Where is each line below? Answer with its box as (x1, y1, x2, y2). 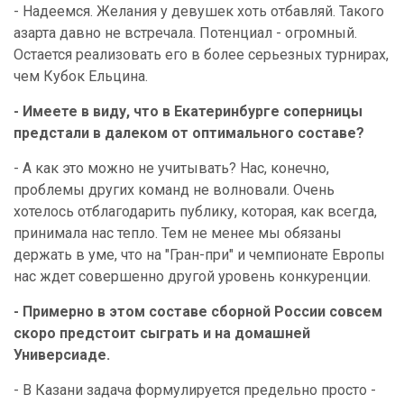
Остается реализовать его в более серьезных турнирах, (14, 46, 389, 63)
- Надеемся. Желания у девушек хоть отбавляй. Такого (14, 3, 384, 20)
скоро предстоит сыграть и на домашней (14, 325, 310, 342)
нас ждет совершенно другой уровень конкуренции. (14, 268, 371, 285)
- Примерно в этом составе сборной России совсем (14, 303, 382, 320)
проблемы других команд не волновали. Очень (14, 181, 335, 198)
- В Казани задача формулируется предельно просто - (14, 381, 376, 399)
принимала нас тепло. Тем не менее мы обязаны (14, 225, 342, 242)
